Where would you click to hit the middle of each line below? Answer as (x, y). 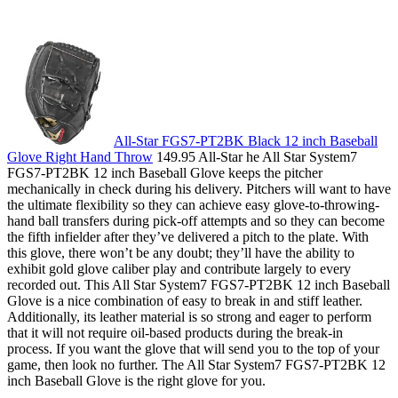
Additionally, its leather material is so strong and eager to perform (189, 316)
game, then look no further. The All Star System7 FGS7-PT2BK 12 (196, 364)
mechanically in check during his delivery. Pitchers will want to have (199, 188)
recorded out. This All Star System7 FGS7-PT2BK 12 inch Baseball (199, 284)
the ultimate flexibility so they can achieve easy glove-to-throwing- (193, 204)
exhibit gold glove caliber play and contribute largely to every (179, 268)
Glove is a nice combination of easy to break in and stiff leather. (185, 300)
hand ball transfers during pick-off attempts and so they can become (196, 220)
